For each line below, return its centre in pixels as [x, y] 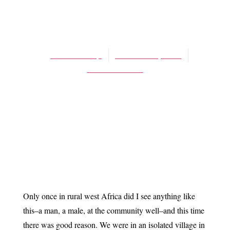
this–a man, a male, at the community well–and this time [113, 210]
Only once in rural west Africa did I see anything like [109, 196]
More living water [115, 25]
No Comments [115, 69]
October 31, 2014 [148, 55]
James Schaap [75, 55]
